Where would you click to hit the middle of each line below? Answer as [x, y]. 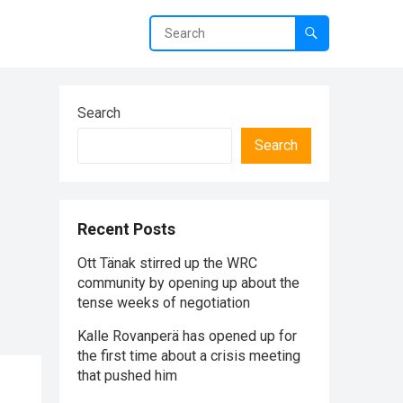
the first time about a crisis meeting [189, 356]
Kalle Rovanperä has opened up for [187, 336]
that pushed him [127, 376]
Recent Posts [126, 229]
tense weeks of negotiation [164, 303]
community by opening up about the [188, 283]
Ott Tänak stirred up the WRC [167, 263]
